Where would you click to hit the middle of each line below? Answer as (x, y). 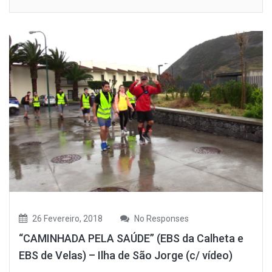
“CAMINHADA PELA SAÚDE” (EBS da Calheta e (131, 238)
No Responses (161, 218)
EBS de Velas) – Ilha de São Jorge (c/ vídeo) (126, 255)
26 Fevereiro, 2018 (66, 218)
